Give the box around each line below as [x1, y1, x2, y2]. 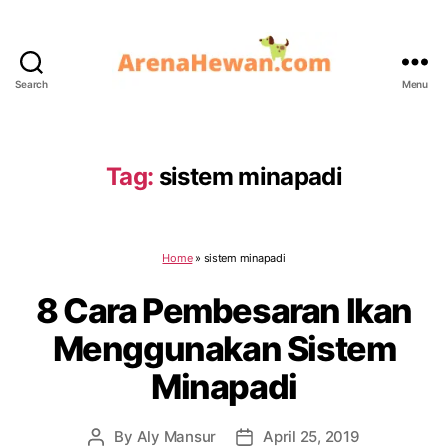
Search [15, 78, 48, 90]
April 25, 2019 [263, 427, 360, 446]
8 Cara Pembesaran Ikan [36, 290, 412, 331]
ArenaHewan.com [223, 90, 368, 112]
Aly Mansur [136, 427, 217, 446]
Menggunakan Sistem [52, 328, 396, 369]
